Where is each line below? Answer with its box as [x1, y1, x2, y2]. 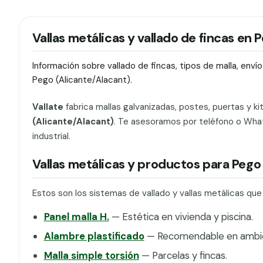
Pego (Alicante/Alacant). [32, 74, 132, 86]
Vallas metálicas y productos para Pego [32, 156, 261, 173]
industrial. [32, 130, 70, 142]
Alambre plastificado [43, 229, 144, 242]
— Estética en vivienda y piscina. [109, 210, 253, 223]
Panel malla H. [43, 210, 109, 223]
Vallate [32, 100, 63, 113]
